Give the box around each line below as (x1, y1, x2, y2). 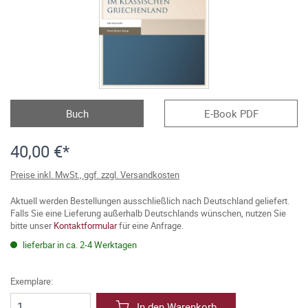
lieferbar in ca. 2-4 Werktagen (21, 239, 137, 251)
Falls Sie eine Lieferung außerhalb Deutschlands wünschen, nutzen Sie (10, 207, 286, 219)
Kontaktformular (54, 219, 117, 232)
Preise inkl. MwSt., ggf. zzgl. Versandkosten (10, 168, 179, 181)
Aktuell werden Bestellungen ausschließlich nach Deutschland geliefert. (10, 195, 289, 207)
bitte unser (10, 219, 54, 232)
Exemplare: (10, 275, 53, 287)
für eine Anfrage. (117, 219, 184, 232)
